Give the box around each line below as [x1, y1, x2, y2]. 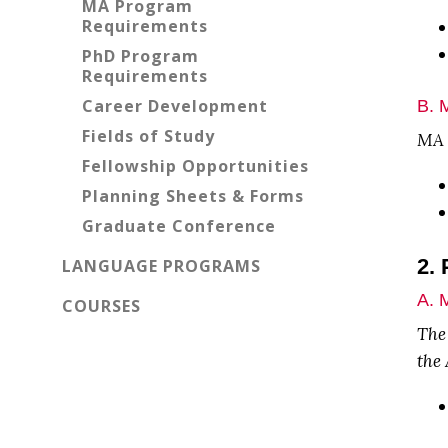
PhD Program [82, 45, 199, 67]
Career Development [82, 95, 268, 117]
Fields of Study [82, 125, 215, 147]
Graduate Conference [82, 215, 276, 237]
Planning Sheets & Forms [82, 185, 304, 207]
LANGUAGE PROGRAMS [62, 255, 261, 277]
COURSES [62, 295, 141, 317]
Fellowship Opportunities [82, 155, 309, 177]
